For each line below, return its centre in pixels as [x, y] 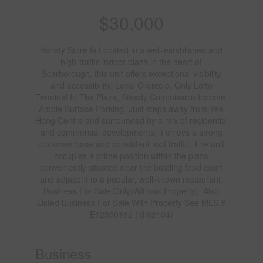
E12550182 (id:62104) [131, 214]
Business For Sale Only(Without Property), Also [131, 190]
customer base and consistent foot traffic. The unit [131, 144]
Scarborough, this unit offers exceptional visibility [131, 73]
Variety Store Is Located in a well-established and [131, 50]
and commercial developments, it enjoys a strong [131, 132]
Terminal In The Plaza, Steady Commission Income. [131, 97]
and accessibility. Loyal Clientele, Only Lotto [131, 85]
